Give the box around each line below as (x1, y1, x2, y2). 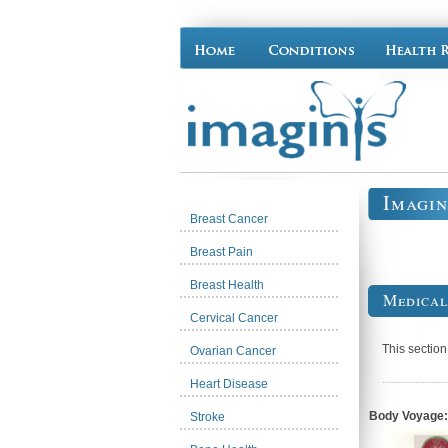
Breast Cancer (190, 212, 268, 226)
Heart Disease (190, 377, 268, 391)
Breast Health (190, 278, 264, 292)
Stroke (190, 410, 225, 424)
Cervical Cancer (190, 311, 278, 325)
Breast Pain (190, 245, 253, 259)
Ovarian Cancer (190, 344, 276, 358)
